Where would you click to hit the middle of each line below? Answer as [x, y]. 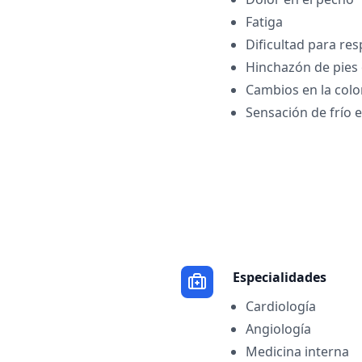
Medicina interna [297, 351]
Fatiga [264, 22]
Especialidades [280, 277]
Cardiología [281, 306]
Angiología [278, 329]
